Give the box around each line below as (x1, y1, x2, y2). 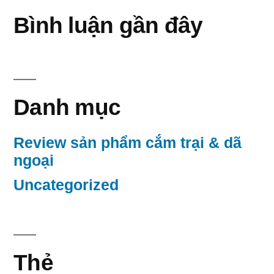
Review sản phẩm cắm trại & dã (13, 135, 242, 152)
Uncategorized (13, 177, 119, 194)
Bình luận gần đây (13, 12, 203, 39)
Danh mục (13, 94, 121, 120)
